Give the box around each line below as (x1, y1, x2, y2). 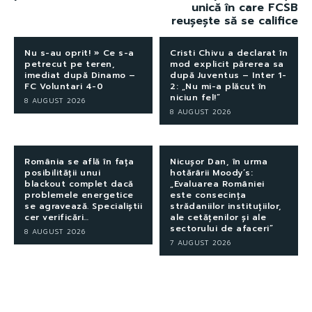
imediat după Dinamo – (24, 68, 136, 81)
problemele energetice (24, 188, 134, 201)
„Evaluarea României (170, 177, 265, 190)
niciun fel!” (170, 91, 220, 104)
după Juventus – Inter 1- (170, 68, 286, 81)
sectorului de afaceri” (170, 221, 273, 235)
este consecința (170, 188, 247, 201)
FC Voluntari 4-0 (24, 79, 103, 93)
